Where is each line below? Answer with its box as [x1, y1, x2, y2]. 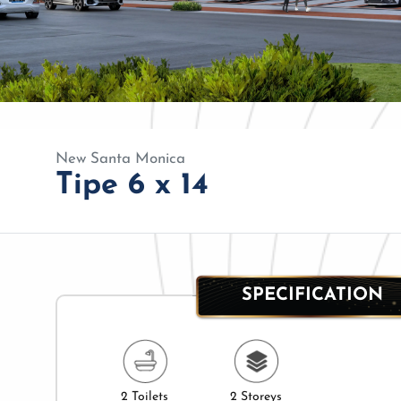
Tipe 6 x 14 [55, 169, 209, 201]
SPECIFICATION [241, 286, 383, 305]
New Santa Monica [55, 150, 185, 166]
